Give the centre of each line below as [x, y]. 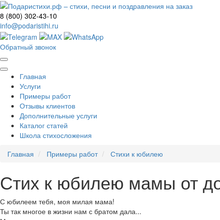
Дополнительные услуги [58, 115]
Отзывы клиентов [47, 105]
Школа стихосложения [56, 135]
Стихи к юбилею [137, 153]
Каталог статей [44, 125]
